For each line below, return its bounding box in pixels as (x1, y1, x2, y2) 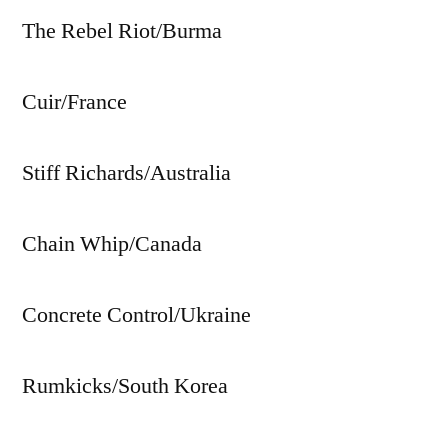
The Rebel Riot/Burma (22, 17, 222, 46)
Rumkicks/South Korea (22, 372, 228, 401)
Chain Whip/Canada (22, 230, 202, 259)
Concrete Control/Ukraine (22, 301, 251, 330)
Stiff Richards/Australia (22, 159, 231, 188)
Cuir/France (22, 88, 127, 117)
